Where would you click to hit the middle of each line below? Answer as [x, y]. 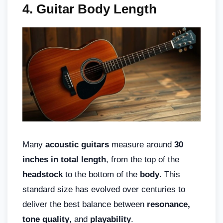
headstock [43, 174]
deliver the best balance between [85, 204]
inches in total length [64, 159]
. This [170, 174]
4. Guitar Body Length [90, 9]
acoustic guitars [77, 144]
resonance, [168, 204]
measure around [142, 144]
